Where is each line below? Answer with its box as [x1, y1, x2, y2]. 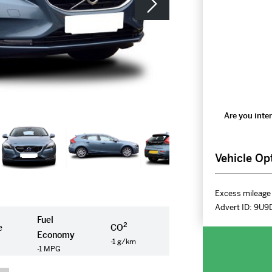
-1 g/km [110, 236, 137, 246]
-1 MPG [37, 244, 61, 254]
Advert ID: [214, 202, 254, 212]
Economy [37, 229, 75, 241]
